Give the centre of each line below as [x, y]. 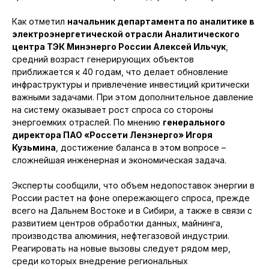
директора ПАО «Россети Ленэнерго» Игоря [112, 135]
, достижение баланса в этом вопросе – [141, 148]
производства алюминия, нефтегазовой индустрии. [121, 236]
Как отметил [40, 22]
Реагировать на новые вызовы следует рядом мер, [121, 249]
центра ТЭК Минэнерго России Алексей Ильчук [119, 47]
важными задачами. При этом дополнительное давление [133, 97]
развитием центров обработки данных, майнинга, [117, 223]
